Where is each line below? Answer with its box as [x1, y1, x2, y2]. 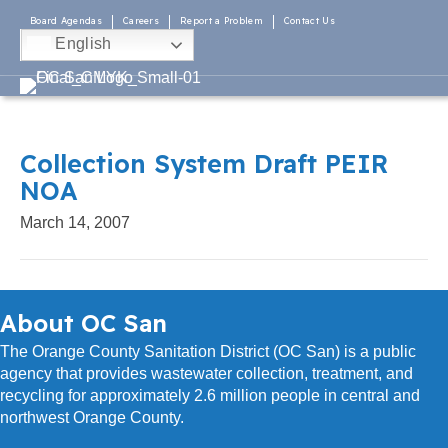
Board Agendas [30, 15, 102, 26]
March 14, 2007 [20, 214, 130, 231]
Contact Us [283, 15, 335, 26]
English [51, 35, 112, 53]
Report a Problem [180, 15, 263, 26]
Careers [122, 15, 160, 26]
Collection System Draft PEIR [20, 148, 388, 179]
